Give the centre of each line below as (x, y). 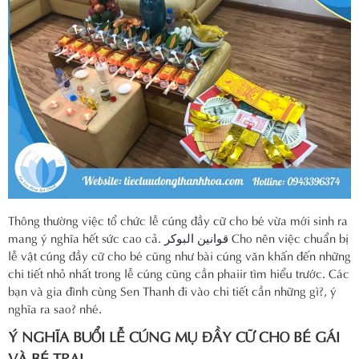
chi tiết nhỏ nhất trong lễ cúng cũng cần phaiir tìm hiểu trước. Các (179, 273)
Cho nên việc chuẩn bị (288, 238)
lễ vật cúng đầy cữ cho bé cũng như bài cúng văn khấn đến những (179, 255)
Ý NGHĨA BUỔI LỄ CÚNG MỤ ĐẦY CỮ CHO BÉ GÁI (174, 336)
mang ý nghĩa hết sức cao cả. (86, 238)
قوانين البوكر (196, 238)
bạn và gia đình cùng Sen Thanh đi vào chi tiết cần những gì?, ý (172, 290)
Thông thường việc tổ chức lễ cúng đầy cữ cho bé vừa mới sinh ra (178, 220)
